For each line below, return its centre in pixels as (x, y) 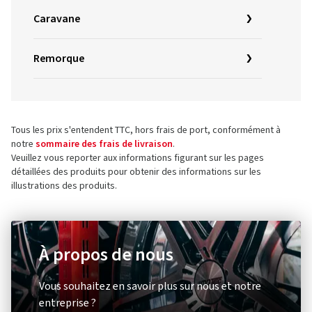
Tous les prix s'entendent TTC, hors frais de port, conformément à (146, 130)
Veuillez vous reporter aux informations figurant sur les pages (138, 158)
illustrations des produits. (64, 186)
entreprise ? (68, 303)
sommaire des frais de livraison (104, 144)
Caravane (57, 19)
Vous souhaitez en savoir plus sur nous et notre (150, 286)
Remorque (59, 58)
